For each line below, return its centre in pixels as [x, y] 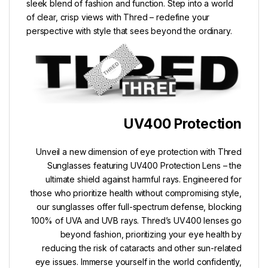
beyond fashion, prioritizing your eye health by [151, 234]
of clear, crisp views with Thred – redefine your [118, 17]
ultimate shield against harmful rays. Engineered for [144, 179]
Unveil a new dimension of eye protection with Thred [139, 152]
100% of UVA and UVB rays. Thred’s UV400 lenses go [136, 221]
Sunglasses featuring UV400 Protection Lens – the [144, 166]
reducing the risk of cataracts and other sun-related [142, 248]
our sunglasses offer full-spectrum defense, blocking [139, 207]
